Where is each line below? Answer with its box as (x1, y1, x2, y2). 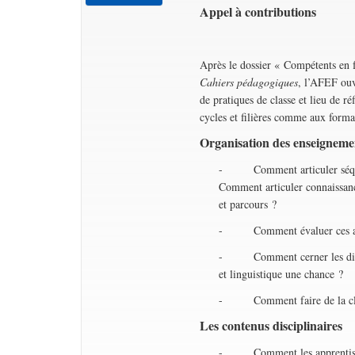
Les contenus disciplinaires (200, 316, 343, 334)
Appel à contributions (200, 2, 317, 21)
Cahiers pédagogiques (200, 74, 299, 90)
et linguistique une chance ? (218, 266, 343, 281)
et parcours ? (218, 197, 277, 212)
